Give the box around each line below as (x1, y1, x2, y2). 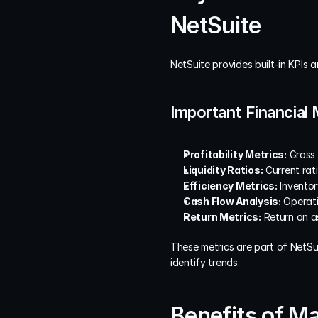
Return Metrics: (183, 211, 261, 224)
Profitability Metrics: (183, 148, 287, 161)
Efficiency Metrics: (183, 180, 278, 192)
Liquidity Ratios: (183, 164, 263, 177)
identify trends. (170, 256, 240, 269)
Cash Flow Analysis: (183, 195, 281, 208)
